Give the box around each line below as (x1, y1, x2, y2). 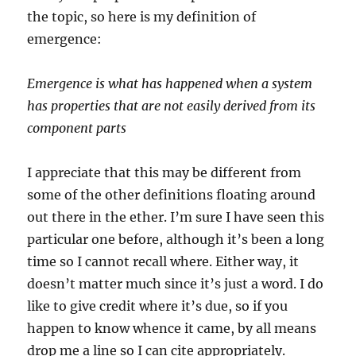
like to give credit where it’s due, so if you (27, 298, 288, 314)
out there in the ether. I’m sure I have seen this (27, 209, 325, 225)
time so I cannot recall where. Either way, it (27, 253, 300, 269)
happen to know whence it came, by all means (27, 320, 317, 336)
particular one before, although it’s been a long (27, 231, 325, 247)
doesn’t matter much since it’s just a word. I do (27, 276, 324, 292)
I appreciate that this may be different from (27, 164, 302, 180)
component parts (27, 120, 127, 136)
